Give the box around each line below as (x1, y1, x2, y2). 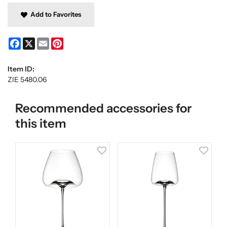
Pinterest (63, 37, 93, 47)
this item (15, 116, 66, 131)
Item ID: (8, 64, 34, 74)
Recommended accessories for (15, 101, 192, 116)
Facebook (21, 37, 51, 47)
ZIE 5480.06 (8, 75, 47, 85)
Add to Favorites (27, 10, 81, 18)
